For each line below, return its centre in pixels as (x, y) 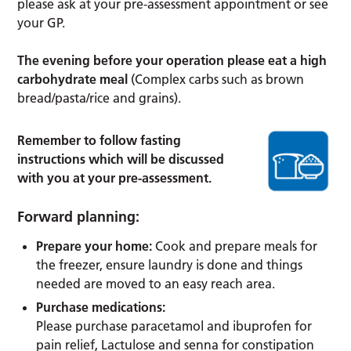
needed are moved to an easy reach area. (156, 283)
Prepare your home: (94, 246)
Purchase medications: (101, 307)
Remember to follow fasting (100, 140)
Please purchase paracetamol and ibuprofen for (174, 326)
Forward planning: (79, 216)
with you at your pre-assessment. (115, 177)
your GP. (42, 22)
